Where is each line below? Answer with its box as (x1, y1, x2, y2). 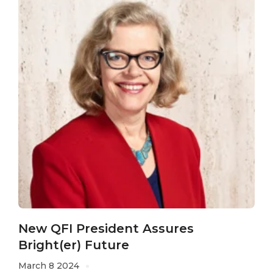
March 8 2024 (18, 260, 79, 272)
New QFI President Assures (18, 221, 194, 236)
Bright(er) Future (18, 238, 129, 253)
